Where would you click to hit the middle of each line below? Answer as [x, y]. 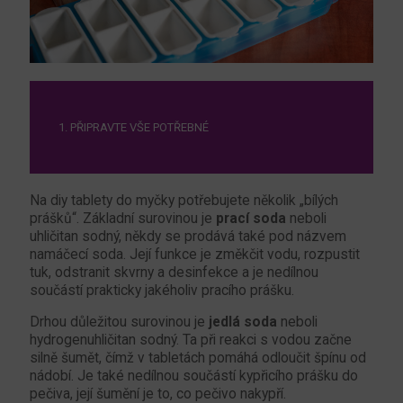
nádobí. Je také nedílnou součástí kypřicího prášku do [194, 376]
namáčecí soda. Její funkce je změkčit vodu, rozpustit [195, 254]
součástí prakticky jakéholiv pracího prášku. [162, 290]
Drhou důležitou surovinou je [119, 322]
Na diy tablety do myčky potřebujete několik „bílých [184, 200]
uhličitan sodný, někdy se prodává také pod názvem [188, 236]
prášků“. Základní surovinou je [123, 218]
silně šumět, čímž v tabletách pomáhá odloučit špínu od [198, 358]
